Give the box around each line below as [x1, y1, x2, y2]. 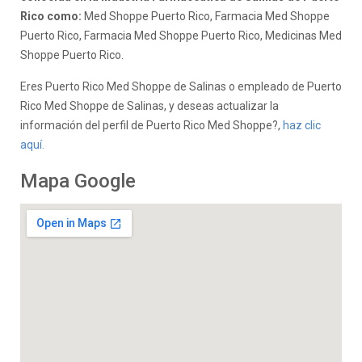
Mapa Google [20, 170, 136, 192]
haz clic [283, 119, 321, 132]
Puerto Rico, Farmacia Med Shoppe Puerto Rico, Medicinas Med [20, 29, 342, 42]
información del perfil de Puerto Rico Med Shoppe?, [20, 119, 283, 132]
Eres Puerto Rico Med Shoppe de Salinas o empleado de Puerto [20, 80, 342, 93]
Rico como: [20, 10, 84, 23]
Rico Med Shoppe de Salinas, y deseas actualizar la [20, 99, 279, 112]
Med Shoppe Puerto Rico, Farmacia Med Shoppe [84, 10, 330, 23]
